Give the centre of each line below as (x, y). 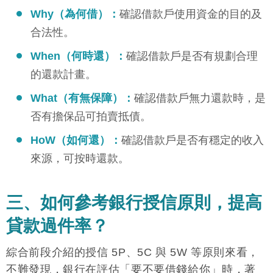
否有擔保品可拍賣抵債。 (91, 117)
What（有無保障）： (82, 98)
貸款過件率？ (57, 226)
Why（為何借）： (75, 14)
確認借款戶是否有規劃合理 (192, 56)
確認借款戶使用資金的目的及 (191, 14)
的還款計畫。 (63, 75)
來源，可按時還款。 (80, 159)
